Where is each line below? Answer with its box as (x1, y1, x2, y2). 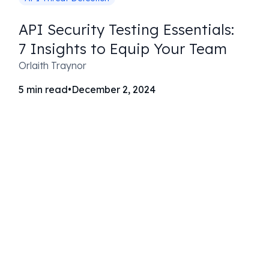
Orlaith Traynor (18, 59, 86, 71)
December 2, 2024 (71, 83, 156, 95)
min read (26, 83, 68, 95)
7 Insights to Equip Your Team (18, 40, 227, 58)
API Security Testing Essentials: (18, 20, 234, 38)
